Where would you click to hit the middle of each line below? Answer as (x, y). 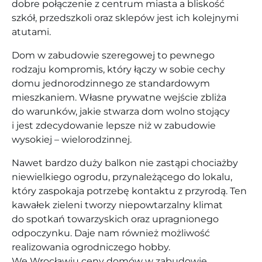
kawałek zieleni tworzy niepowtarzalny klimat (117, 205)
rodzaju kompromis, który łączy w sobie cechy (118, 69)
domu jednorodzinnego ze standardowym (111, 83)
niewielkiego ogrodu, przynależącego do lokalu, (122, 177)
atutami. (31, 32)
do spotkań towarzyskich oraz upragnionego (115, 219)
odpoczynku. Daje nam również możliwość (111, 233)
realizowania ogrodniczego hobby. (91, 247)
